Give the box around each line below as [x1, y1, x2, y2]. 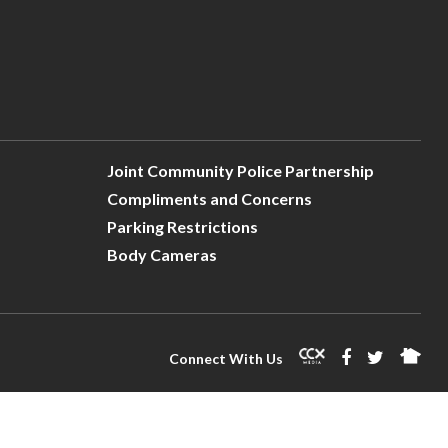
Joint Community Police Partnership [106, 161, 374, 181]
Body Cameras [106, 245, 217, 265]
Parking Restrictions [106, 217, 258, 237]
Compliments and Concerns [106, 189, 312, 209]
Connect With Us [168, 350, 283, 368]
